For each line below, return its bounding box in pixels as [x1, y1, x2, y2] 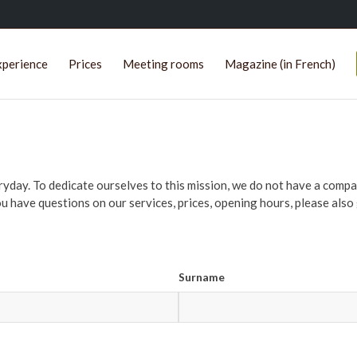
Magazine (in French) [225, 57, 335, 71]
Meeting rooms [123, 57, 204, 71]
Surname [178, 270, 225, 284]
